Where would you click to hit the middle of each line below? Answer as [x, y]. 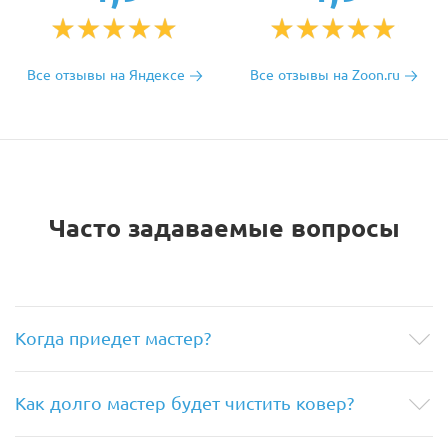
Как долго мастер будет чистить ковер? [184, 402]
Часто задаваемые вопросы [224, 227]
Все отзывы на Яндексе [108, 73]
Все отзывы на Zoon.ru [327, 73]
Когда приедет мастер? [113, 337]
